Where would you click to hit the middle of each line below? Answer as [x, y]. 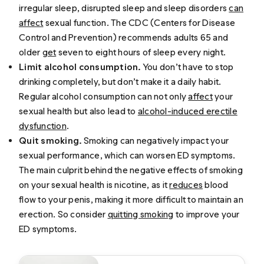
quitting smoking [141, 214]
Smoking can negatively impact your [156, 140]
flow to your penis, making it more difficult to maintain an [131, 199]
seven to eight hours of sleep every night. [141, 52]
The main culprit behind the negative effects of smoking [131, 170]
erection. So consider [63, 214]
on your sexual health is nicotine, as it [94, 184]
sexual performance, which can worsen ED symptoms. [127, 155]
